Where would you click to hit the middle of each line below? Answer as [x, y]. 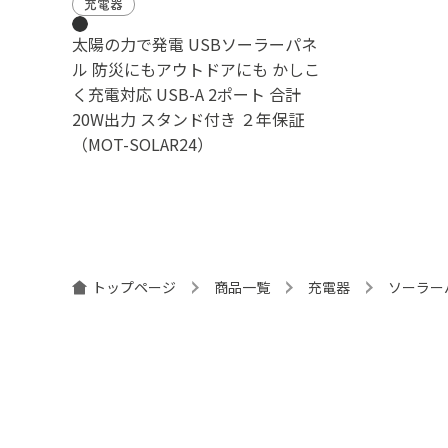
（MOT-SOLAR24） [142, 143]
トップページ [134, 286]
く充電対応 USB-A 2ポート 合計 [186, 93]
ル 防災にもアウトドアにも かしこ [196, 68]
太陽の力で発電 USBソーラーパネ [194, 43]
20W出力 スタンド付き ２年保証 [188, 118]
